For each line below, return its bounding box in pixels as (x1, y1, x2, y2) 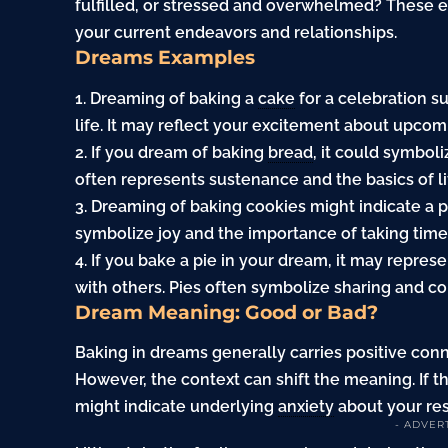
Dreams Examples (75, 46, 256, 70)
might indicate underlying (75, 397, 279, 417)
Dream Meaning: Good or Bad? (75, 300, 379, 324)
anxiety (278, 397, 335, 417)
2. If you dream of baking (75, 142, 269, 162)
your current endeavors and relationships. (75, 23, 398, 43)
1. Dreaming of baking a (75, 88, 259, 108)
